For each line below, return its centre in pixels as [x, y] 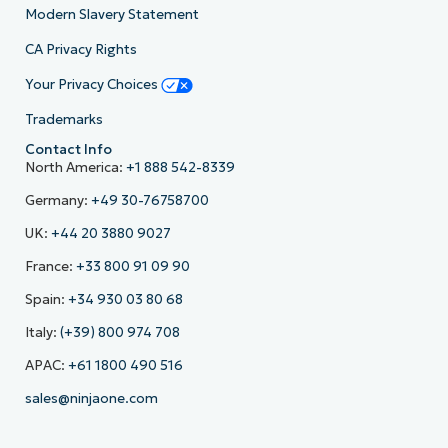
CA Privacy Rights [80, 50]
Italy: [42, 333]
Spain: [46, 300]
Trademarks [63, 120]
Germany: [57, 201]
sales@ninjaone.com [91, 399]
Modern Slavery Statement [111, 15]
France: [50, 267]
